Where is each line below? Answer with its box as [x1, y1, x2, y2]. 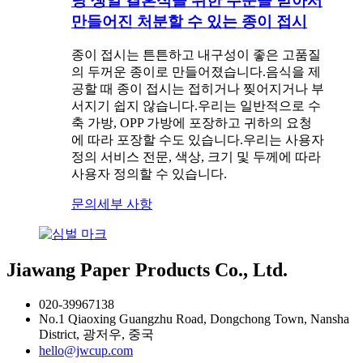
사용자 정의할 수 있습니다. [71, 167, 227, 181]
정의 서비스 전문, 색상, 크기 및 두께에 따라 [71, 150, 321, 164]
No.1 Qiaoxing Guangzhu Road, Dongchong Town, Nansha [39, 312, 349, 327]
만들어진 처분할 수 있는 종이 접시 [71, 12, 307, 30]
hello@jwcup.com [39, 344, 133, 358]
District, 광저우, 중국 [39, 327, 154, 342]
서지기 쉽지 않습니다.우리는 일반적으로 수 [71, 99, 321, 113]
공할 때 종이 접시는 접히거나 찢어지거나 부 [71, 82, 324, 96]
